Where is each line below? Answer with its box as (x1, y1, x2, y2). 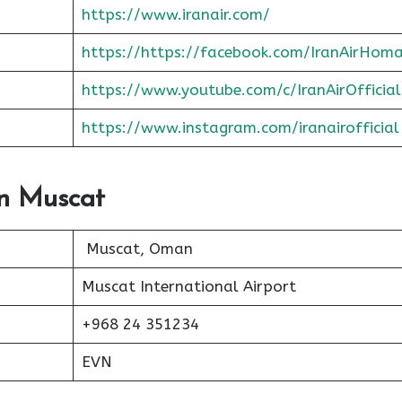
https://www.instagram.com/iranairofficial (81, 118, 399, 136)
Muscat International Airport (81, 277, 296, 295)
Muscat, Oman (81, 240, 193, 258)
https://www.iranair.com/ (81, 4, 270, 23)
